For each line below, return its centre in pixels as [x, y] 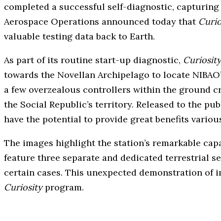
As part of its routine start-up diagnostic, [93, 60]
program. [63, 187]
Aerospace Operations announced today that [101, 21]
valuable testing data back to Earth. [79, 36]
